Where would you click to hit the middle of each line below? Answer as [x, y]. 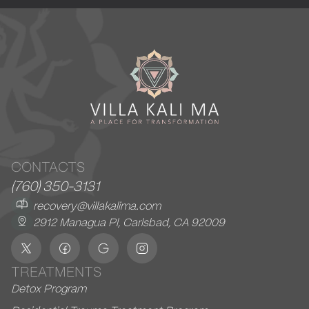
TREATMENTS [57, 272]
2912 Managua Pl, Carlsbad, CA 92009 [129, 222]
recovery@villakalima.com [97, 206]
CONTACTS [48, 167]
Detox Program [49, 289]
